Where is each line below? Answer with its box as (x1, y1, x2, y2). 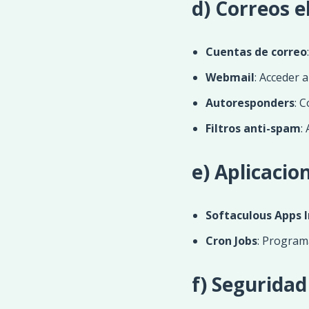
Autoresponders (205, 95, 295, 110)
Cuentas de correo (205, 44, 307, 59)
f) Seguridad (191, 271, 307, 297)
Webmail (205, 70, 255, 85)
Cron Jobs (205, 233, 257, 248)
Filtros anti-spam (205, 121, 301, 136)
